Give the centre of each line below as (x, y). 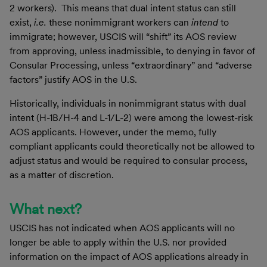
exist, (22, 22)
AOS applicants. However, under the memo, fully (113, 132)
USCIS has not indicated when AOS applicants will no (122, 228)
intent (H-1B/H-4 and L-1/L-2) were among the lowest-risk (131, 117)
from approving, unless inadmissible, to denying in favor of (132, 51)
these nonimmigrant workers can (119, 22)
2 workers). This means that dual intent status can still (123, 8)
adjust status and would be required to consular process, (128, 160)
